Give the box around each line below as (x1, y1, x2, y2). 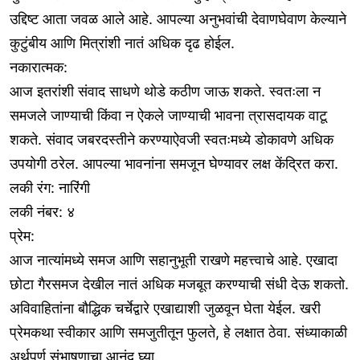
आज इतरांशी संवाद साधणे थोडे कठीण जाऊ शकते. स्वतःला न (10, 83, 321, 100)
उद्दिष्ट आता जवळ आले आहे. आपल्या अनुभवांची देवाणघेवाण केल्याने (10, 10, 346, 28)
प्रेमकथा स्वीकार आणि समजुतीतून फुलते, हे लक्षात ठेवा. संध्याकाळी (10, 324, 347, 342)
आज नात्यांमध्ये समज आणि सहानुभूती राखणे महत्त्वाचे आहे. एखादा (10, 252, 337, 269)
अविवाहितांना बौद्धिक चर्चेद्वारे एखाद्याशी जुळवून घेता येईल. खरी (10, 300, 321, 317)
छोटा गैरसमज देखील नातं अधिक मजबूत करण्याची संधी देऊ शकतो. (10, 276, 349, 293)
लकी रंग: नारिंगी (10, 179, 90, 197)
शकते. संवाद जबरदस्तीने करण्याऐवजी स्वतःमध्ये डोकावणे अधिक (10, 131, 333, 149)
